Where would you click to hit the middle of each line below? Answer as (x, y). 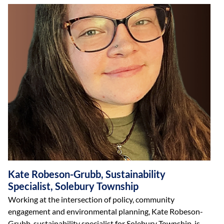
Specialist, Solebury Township (73, 186)
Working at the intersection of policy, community (91, 199)
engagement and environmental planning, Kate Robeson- (106, 211)
